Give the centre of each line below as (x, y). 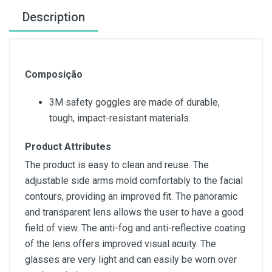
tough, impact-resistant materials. (120, 118)
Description (54, 17)
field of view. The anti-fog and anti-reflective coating (135, 228)
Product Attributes (68, 147)
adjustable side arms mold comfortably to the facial (134, 181)
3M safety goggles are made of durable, (134, 102)
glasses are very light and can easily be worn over (131, 260)
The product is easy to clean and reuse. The (117, 165)
